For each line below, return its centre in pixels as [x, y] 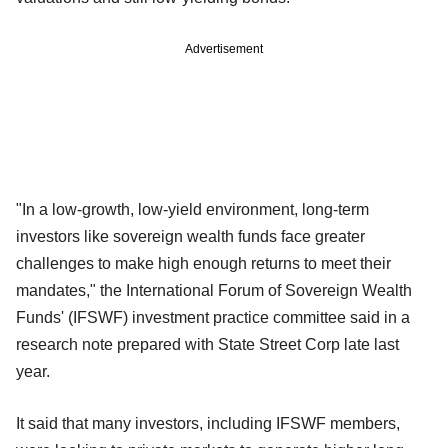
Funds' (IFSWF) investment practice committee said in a [213, 317]
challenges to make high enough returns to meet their [203, 263]
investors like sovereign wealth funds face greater [190, 236]
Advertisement [224, 48]
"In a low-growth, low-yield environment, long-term [192, 209]
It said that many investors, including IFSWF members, [208, 423]
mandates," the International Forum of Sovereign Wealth [214, 290]
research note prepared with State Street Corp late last [207, 344]
